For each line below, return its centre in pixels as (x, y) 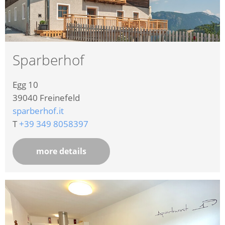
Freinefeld (60, 98)
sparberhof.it (38, 111)
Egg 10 (25, 85)
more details (61, 151)
